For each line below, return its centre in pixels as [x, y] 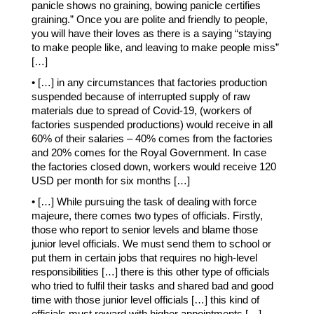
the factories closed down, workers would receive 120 [154, 167]
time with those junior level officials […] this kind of [145, 300]
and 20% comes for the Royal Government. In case [149, 153]
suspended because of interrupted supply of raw [141, 97]
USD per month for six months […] [111, 181]
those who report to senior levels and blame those [145, 230]
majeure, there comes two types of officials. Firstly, [147, 216]
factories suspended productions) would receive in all [152, 125]
